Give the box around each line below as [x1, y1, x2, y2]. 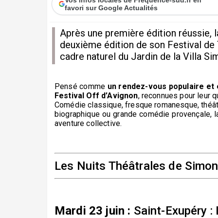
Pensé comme [54, 81, 106, 91]
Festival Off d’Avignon [54, 91, 138, 100]
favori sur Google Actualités [65, 3, 158, 12]
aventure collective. [54, 118, 122, 128]
